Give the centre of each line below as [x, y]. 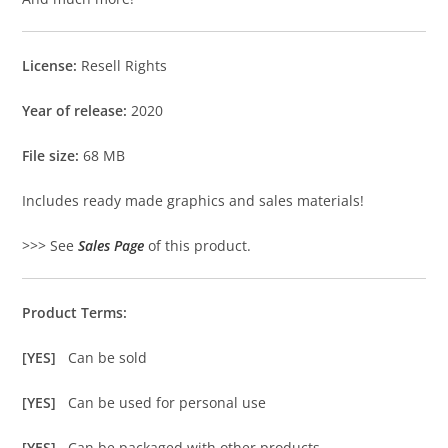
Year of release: [75, 110]
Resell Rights [124, 65]
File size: [53, 155]
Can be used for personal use [167, 402]
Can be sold [108, 357]
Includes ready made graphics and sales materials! [193, 200]
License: [52, 65]
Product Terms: [75, 312]
